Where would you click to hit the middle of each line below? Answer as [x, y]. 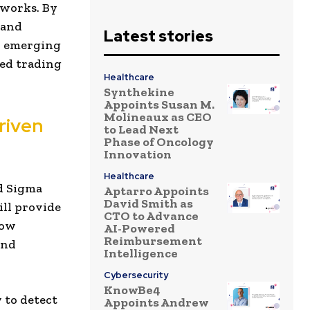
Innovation [138, 155]
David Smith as [148, 204]
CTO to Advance [151, 216]
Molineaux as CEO [158, 117]
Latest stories [158, 37]
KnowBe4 [132, 290]
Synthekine [139, 92]
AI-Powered [139, 229]
